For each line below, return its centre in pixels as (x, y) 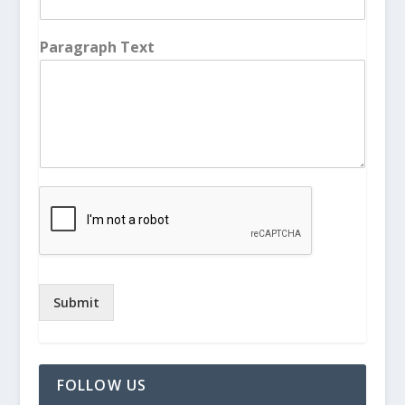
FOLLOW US (102, 385)
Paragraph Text (97, 47)
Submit (76, 302)
